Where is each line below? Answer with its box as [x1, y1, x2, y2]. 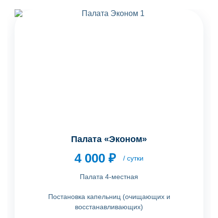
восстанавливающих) [75, 202, 143, 211]
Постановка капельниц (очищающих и [48, 192, 170, 200]
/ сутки [123, 154, 144, 162]
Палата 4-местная [80, 172, 138, 181]
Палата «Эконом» [71, 134, 147, 144]
